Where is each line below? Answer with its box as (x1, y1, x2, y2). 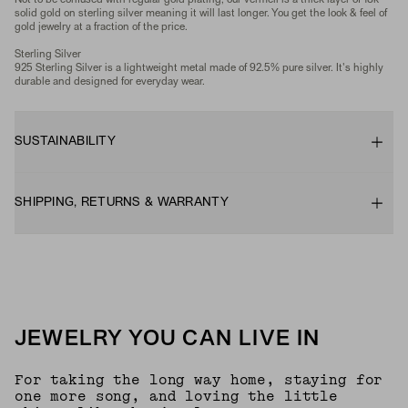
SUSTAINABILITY (15, 136, 116, 148)
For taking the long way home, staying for (15, 372, 383, 389)
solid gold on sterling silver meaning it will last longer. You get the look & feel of (15, 9, 387, 18)
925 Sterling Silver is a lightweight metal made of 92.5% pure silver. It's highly (15, 64, 383, 73)
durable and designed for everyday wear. (15, 77, 205, 87)
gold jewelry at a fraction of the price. (15, 23, 188, 32)
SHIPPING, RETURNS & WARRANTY (15, 197, 229, 209)
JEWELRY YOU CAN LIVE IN (15, 330, 321, 350)
